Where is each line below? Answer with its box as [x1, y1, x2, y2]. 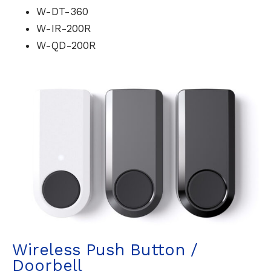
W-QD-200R [36, 39, 96, 52]
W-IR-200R [36, 22, 91, 35]
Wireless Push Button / [11, 240, 198, 260]
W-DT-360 [36, 5, 88, 18]
